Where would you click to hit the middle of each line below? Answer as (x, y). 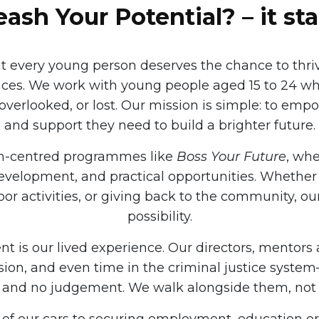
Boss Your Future (231, 157)
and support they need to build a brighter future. (159, 125)
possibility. (159, 216)
